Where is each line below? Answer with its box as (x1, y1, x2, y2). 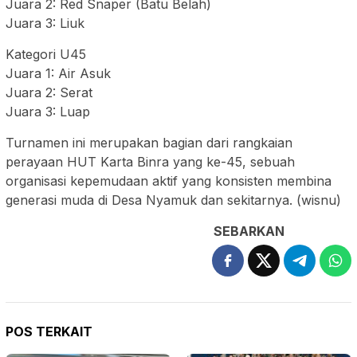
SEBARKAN (214, 223, 284, 240)
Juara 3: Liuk (6, 15, 84, 32)
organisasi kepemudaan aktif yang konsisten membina (6, 173, 331, 190)
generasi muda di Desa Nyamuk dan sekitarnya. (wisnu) (6, 192, 341, 209)
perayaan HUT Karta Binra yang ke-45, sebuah (6, 154, 295, 171)
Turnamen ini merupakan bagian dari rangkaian (6, 135, 292, 151)
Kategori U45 (6, 46, 86, 63)
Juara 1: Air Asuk (6, 65, 111, 82)
